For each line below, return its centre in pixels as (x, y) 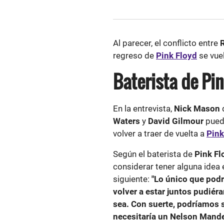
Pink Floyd (176, 55)
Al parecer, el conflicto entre (166, 43)
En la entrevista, (143, 108)
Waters (126, 121)
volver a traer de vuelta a (160, 133)
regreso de (134, 55)
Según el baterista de (154, 154)
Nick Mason (197, 108)
